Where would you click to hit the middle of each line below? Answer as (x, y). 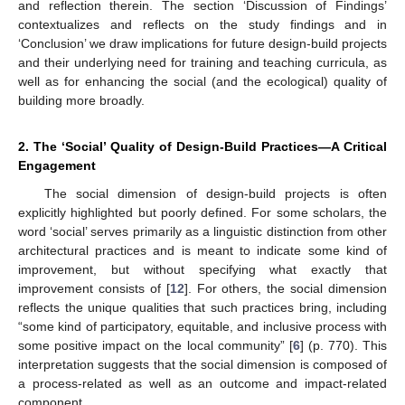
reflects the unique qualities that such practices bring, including (202, 307)
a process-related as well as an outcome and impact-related (202, 383)
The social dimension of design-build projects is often (215, 193)
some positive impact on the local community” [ (155, 345)
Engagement (57, 165)
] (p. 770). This (344, 345)
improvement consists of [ (94, 288)
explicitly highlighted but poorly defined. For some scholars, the (202, 212)
